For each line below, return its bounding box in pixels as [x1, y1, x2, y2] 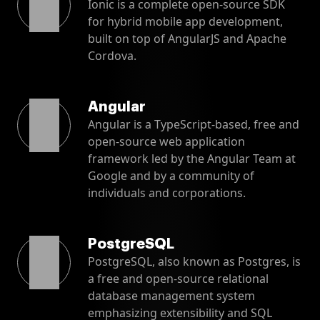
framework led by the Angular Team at [88, 150, 296, 166]
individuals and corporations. [88, 184, 246, 201]
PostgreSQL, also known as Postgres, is [88, 253, 301, 269]
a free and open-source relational [88, 270, 269, 286]
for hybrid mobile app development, [88, 13, 283, 29]
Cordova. [88, 47, 136, 64]
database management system [88, 287, 255, 304]
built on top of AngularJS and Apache [88, 30, 286, 46]
